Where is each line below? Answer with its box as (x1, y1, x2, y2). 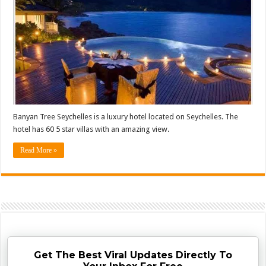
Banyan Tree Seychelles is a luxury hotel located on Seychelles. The (13, 112, 239, 121)
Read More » (20, 145, 58, 154)
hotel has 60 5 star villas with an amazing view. (13, 124, 170, 134)
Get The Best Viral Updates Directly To (33, 249, 232, 261)
